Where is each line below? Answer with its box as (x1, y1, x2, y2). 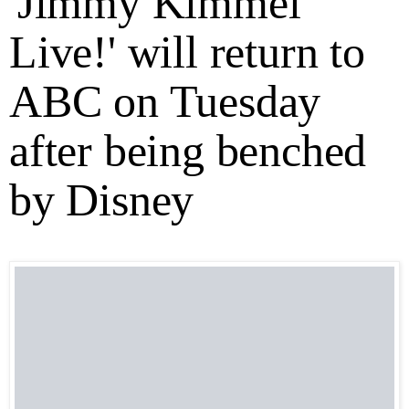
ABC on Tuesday (9, 76, 321, 128)
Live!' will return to (9, 26, 365, 79)
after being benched (9, 125, 367, 177)
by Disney (9, 174, 194, 226)
